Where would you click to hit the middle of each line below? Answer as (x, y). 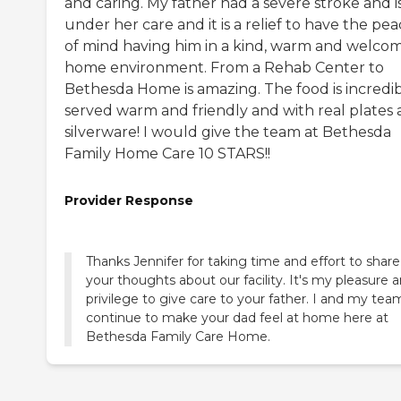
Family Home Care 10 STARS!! (167, 153)
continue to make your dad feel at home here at (237, 318)
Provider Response (129, 200)
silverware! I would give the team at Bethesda (228, 132)
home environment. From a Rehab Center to (224, 67)
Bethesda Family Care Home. (178, 337)
